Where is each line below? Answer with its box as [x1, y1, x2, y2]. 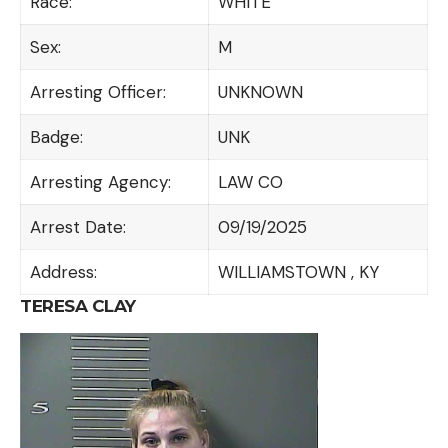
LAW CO [217, 170, 283, 193]
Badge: [29, 125, 83, 148]
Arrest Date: [29, 215, 126, 238]
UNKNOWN [217, 80, 303, 103]
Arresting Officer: [29, 80, 166, 103]
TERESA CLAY [20, 295, 136, 316]
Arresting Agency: [29, 170, 171, 193]
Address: [29, 260, 97, 283]
